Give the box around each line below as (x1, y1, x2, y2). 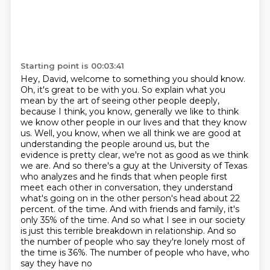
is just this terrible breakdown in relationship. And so (20, 225, 236, 236)
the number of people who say (20, 236, 152, 247)
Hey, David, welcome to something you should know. (20, 74, 245, 84)
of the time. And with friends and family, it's (57, 204, 239, 215)
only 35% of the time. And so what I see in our (20, 215, 215, 225)
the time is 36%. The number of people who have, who (20, 247, 250, 258)
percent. (20, 204, 58, 215)
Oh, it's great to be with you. (20, 84, 142, 95)
